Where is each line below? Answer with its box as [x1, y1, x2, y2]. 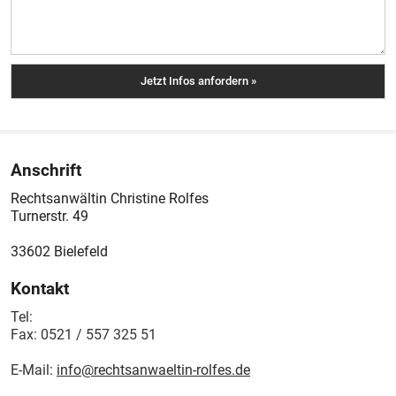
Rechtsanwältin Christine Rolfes [11, 190, 209, 207]
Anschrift [11, 160, 81, 180]
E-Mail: [11, 362, 57, 378]
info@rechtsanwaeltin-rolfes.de [57, 362, 250, 378]
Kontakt [11, 278, 69, 299]
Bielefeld [54, 243, 108, 260]
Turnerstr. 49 [11, 208, 88, 225]
